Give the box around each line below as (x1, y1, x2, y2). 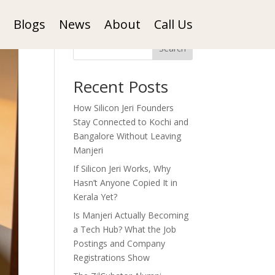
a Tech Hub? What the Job (73, 223, 177, 235)
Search (158, 42, 186, 54)
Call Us (153, 16, 193, 33)
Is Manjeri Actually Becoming (73, 209, 189, 221)
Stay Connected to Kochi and (73, 116, 189, 128)
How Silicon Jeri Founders (73, 102, 174, 114)
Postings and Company (73, 238, 166, 249)
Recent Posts (73, 76, 169, 98)
